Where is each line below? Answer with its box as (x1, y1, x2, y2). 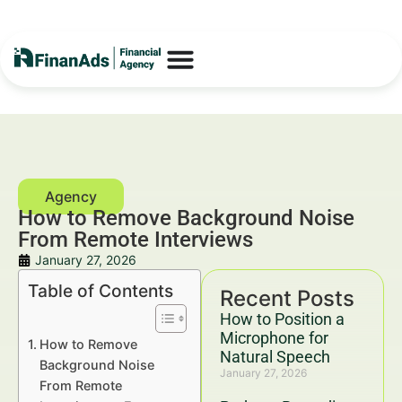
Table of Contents (28, 280, 173, 302)
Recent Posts (220, 285, 354, 311)
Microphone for (220, 328, 328, 347)
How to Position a (220, 310, 345, 328)
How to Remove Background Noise (18, 205, 354, 231)
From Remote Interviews (18, 227, 253, 252)
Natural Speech (220, 347, 330, 366)
